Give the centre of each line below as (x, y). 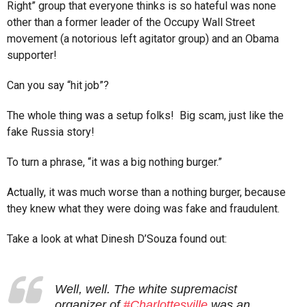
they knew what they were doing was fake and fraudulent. (143, 209)
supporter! (32, 56)
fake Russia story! (51, 132)
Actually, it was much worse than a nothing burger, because (146, 193)
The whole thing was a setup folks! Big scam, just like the (145, 116)
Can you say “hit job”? (58, 86)
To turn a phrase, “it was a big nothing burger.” (114, 162)
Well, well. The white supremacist (146, 290)
